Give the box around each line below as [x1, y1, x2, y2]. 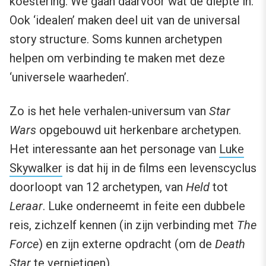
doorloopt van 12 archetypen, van [9, 180, 186, 195]
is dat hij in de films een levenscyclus [62, 161, 256, 176]
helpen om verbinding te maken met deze [9, 51, 225, 66]
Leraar [9, 199, 43, 214]
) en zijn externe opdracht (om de [39, 237, 215, 252]
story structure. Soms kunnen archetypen [9, 32, 222, 47]
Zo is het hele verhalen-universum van [9, 104, 209, 119]
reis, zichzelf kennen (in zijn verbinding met [9, 218, 237, 233]
